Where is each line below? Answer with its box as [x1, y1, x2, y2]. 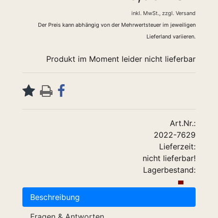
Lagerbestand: [143, 165, 196, 175]
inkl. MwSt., [131, 10, 161, 17]
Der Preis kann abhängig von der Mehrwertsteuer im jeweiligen [38, 21, 196, 28]
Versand [176, 10, 196, 17]
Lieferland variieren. [146, 33, 196, 40]
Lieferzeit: [159, 142, 196, 151]
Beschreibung [30, 192, 80, 202]
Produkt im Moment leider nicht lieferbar [46, 54, 196, 64]
